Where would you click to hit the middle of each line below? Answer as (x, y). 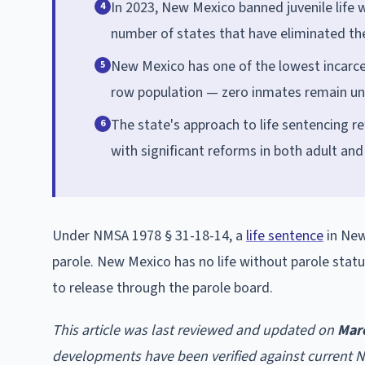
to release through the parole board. (163, 288)
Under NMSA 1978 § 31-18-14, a (149, 235)
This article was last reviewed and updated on (195, 330)
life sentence (285, 235)
